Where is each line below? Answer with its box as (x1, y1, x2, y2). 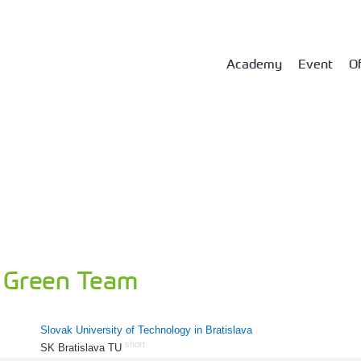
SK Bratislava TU (40, 342, 125, 355)
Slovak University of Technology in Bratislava (40, 324, 252, 336)
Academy (226, 55, 282, 71)
